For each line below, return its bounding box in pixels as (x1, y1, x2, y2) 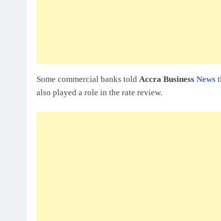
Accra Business (139, 74, 196, 84)
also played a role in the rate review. (37, 87, 162, 97)
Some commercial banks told (37, 74, 139, 84)
